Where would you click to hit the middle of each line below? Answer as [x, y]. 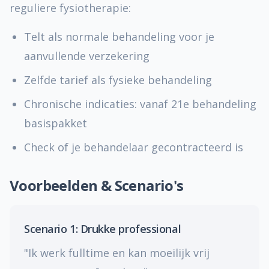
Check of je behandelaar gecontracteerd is [134, 147]
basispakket [56, 123]
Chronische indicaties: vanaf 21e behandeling [140, 104]
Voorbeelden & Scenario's [97, 185]
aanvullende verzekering [87, 56]
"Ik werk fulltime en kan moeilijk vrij [117, 253]
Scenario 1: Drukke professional [103, 229]
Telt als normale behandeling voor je [119, 37]
